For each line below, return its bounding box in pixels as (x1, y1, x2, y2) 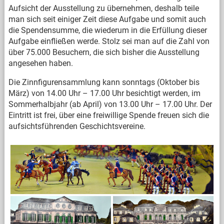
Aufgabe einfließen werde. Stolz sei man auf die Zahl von (8, 36, 209, 46)
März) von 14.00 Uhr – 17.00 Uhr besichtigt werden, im (8, 88, 200, 98)
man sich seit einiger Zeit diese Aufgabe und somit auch (8, 14, 206, 24)
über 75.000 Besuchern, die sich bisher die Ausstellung (8, 47, 199, 57)
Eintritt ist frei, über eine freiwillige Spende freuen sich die (8, 110, 209, 120)
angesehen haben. (8, 58, 73, 68)
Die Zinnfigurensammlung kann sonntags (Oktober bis (8, 77, 199, 87)
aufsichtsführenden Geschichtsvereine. (8, 121, 145, 131)
